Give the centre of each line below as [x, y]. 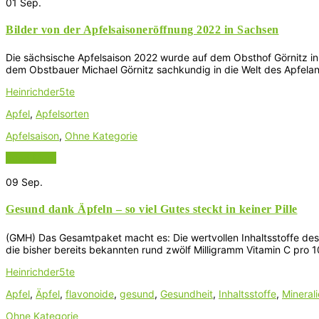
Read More [31, 158]
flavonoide [90, 293]
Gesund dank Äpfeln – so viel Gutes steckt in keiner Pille [152, 209]
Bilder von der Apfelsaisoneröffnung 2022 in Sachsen [142, 29]
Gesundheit [187, 293]
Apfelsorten [62, 114]
